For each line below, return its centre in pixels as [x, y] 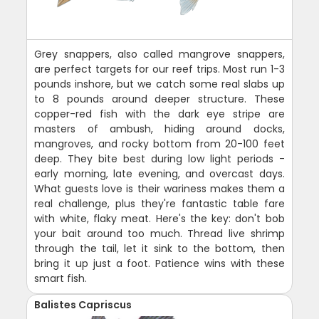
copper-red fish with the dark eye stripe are [159, 114]
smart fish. [61, 279]
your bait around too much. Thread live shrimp [159, 234]
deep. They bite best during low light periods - [159, 159]
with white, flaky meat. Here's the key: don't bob [159, 219]
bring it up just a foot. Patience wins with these [159, 264]
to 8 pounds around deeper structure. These [159, 99]
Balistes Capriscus [83, 305]
